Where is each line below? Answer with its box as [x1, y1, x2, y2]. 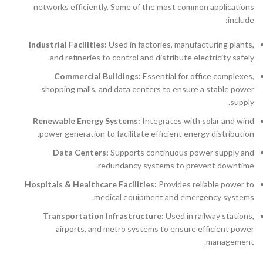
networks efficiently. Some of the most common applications [33, 1, 254, 12]
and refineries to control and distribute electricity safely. [50, 52, 254, 62]
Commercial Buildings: [54, 70, 141, 81]
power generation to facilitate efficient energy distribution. [39, 128, 254, 139]
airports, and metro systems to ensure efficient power [56, 223, 254, 234]
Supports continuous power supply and [109, 147, 254, 157]
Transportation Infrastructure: [43, 210, 164, 221]
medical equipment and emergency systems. [94, 191, 254, 202]
